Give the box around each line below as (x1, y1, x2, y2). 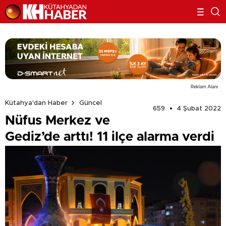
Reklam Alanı (191, 84, 218, 89)
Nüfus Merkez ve (5, 114, 110, 127)
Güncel (79, 99, 102, 106)
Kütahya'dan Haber (5, 99, 68, 106)
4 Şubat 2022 (177, 105, 221, 112)
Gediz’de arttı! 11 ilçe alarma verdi (5, 130, 214, 143)
